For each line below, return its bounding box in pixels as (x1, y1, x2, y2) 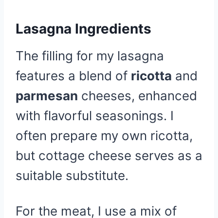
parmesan (16, 88, 78, 103)
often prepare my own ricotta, (16, 128, 193, 143)
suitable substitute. (16, 168, 128, 183)
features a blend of (16, 68, 131, 83)
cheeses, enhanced (78, 88, 197, 103)
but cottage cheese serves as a (16, 148, 202, 163)
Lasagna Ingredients (16, 20, 151, 37)
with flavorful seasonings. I (16, 108, 174, 123)
